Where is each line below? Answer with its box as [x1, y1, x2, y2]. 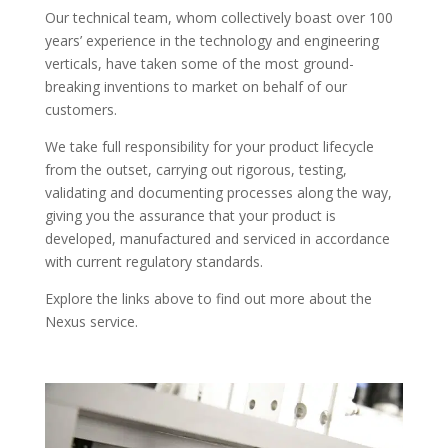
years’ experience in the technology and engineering [44, 31, 379, 50]
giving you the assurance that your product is [44, 206, 336, 225]
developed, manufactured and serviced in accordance [44, 229, 390, 248]
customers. [44, 100, 117, 119]
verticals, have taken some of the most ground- [44, 54, 354, 73]
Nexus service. [44, 312, 138, 331]
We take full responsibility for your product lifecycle [44, 137, 374, 156]
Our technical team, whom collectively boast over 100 [44, 8, 393, 27]
